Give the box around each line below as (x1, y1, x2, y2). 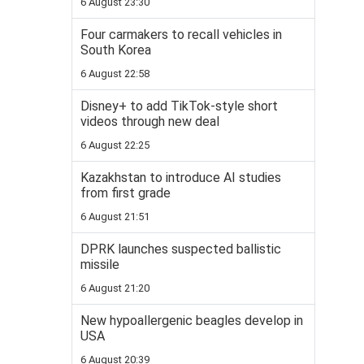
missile (80, 257, 119, 273)
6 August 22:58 (80, 67, 149, 80)
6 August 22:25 (80, 139, 149, 152)
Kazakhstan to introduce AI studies (80, 170, 281, 186)
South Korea (80, 42, 151, 58)
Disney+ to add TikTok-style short (80, 98, 278, 115)
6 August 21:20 (80, 282, 149, 295)
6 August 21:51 (80, 210, 149, 223)
